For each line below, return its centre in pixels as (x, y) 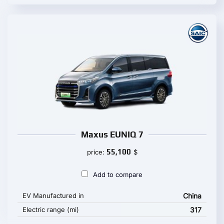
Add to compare (118, 174)
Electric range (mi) (51, 209)
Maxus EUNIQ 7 (112, 134)
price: (96, 152)
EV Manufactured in (53, 195)
